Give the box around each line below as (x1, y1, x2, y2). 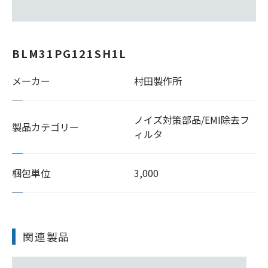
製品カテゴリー (12, 120, 79, 134)
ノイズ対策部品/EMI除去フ (134, 112, 249, 127)
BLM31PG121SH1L (12, 45, 127, 61)
